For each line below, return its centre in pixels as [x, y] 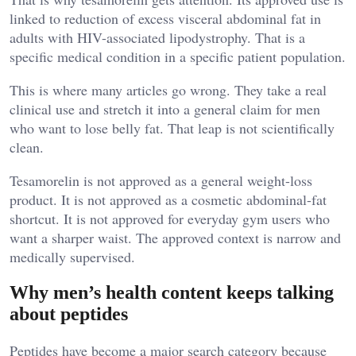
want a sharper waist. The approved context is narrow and [175, 238]
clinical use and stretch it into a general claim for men [165, 109]
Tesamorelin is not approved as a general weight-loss [161, 181]
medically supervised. [72, 257]
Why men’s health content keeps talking [172, 293]
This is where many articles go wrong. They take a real [168, 90]
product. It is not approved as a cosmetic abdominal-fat [168, 200]
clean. [27, 147]
